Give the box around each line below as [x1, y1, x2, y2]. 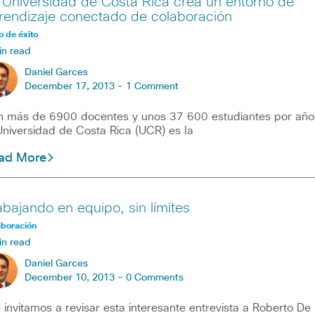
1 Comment [125, 82, 179, 92]
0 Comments [125, 273, 184, 283]
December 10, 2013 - [24, 273, 126, 283]
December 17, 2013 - [24, 82, 126, 92]
